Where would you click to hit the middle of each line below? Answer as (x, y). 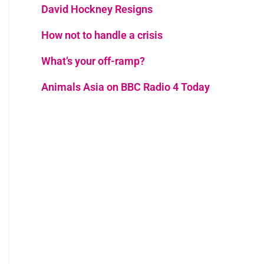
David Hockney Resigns (97, 9)
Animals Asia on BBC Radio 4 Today (126, 87)
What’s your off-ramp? (93, 61)
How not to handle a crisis (102, 35)
